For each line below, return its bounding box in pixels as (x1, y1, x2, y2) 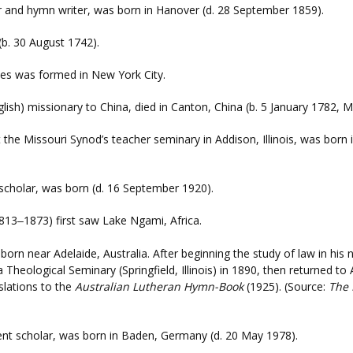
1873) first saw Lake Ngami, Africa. (24, 213, 202, 228)
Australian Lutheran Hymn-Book (75, 279, 243, 294)
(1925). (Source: (243, 279, 329, 294)
